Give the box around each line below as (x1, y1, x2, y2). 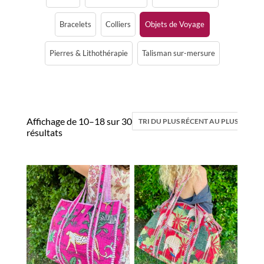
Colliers (105, 19, 131, 29)
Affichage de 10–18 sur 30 (27, 115, 132, 127)
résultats (27, 127, 62, 138)
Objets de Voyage (145, 19, 204, 29)
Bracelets (60, 19, 91, 29)
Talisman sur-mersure (141, 48, 215, 58)
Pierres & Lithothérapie (49, 48, 128, 58)
